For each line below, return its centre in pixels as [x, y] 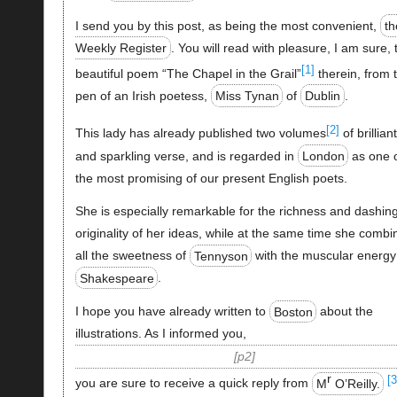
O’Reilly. [355, 383]
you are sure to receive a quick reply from [193, 383]
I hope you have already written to [172, 311]
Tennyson [221, 256]
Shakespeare [117, 278]
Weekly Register [121, 47]
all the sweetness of [132, 256]
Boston [293, 311]
